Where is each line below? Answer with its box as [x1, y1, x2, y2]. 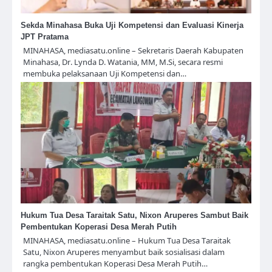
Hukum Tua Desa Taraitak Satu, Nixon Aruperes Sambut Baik [21, 210, 248, 220]
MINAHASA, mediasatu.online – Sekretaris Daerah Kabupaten [23, 44, 243, 56]
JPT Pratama [21, 32, 69, 41]
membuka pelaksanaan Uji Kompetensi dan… [23, 67, 186, 79]
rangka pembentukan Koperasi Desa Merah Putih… [23, 257, 208, 269]
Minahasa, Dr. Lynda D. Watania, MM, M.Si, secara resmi [23, 56, 223, 67]
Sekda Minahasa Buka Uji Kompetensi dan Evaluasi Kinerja [21, 20, 243, 30]
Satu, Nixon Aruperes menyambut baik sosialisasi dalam [23, 246, 225, 257]
